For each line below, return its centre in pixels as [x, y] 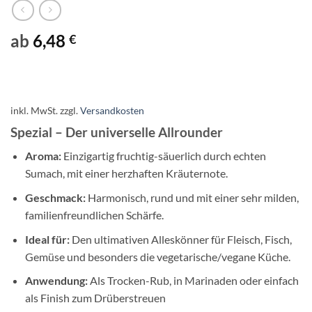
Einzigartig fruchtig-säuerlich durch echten [163, 156]
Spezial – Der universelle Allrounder [117, 132]
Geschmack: [55, 197]
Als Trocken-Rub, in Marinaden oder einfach [193, 281]
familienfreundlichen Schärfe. [94, 215]
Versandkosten [112, 110]
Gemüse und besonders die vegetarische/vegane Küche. [157, 256]
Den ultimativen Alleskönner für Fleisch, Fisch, [180, 239]
